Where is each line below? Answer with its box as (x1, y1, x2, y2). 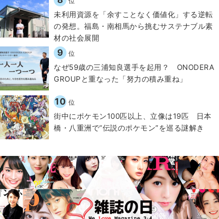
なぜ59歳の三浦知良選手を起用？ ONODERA (54, 62, 214, 72)
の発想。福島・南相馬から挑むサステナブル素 (54, 21, 213, 31)
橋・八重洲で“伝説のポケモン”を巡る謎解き (54, 123, 204, 132)
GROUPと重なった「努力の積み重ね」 (54, 74, 187, 84)
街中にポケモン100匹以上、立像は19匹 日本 (54, 111, 212, 121)
